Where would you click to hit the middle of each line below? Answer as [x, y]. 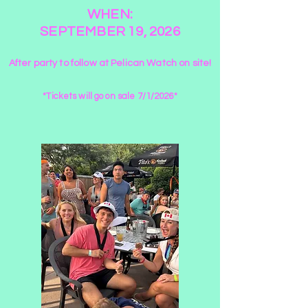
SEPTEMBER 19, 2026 [110, 31]
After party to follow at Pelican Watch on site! [110, 63]
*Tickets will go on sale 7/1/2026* [110, 96]
